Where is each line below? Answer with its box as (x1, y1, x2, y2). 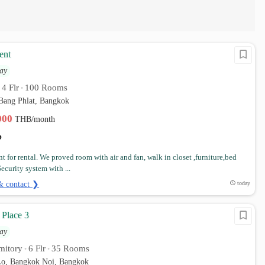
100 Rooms (25, 83, 68, 92)
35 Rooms (51, 244, 90, 253)
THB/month (15, 115, 56, 124)
